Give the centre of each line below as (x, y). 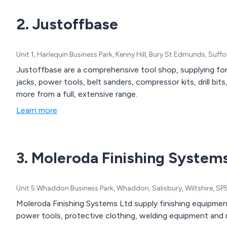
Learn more (37, 110)
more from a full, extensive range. (77, 94)
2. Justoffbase (67, 24)
